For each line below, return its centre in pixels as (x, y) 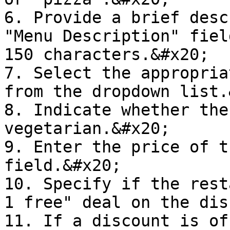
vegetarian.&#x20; (87, 128)
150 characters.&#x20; (107, 54)
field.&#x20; (63, 165)
